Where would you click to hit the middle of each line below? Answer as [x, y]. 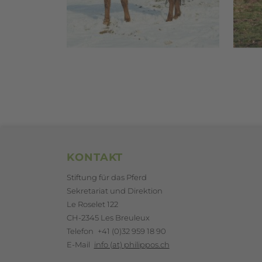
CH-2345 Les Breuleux [108, 218]
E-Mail [78, 244]
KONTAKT [95, 157]
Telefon [80, 231]
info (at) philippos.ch [132, 244]
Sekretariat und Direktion [115, 191]
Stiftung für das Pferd [107, 177]
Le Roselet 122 [92, 204]
